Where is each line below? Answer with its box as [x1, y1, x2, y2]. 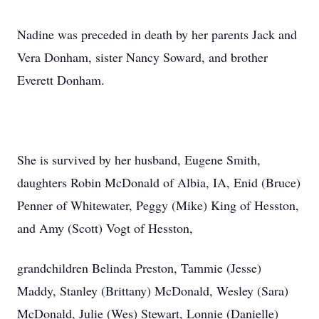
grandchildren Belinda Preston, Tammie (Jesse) [17, 259, 261, 276]
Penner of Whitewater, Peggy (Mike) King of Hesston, [17, 197, 299, 214]
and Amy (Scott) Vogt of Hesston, [17, 219, 193, 236]
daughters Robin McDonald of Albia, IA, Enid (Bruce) [17, 174, 300, 191]
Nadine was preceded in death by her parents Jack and [17, 26, 297, 43]
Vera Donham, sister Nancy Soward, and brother [17, 48, 268, 66]
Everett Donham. [17, 71, 105, 88]
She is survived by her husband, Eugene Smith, [17, 151, 261, 168]
